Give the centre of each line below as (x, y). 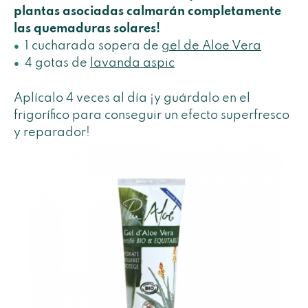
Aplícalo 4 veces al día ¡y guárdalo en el (132, 98)
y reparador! (52, 132)
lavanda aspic (132, 64)
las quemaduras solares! (87, 29)
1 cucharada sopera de (93, 46)
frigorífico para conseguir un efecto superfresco (152, 115)
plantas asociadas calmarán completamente (147, 12)
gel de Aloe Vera (211, 46)
